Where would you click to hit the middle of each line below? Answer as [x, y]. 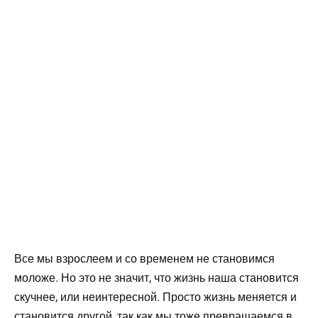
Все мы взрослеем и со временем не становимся [144, 259]
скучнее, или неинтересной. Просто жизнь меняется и [155, 297]
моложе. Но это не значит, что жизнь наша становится [157, 278]
